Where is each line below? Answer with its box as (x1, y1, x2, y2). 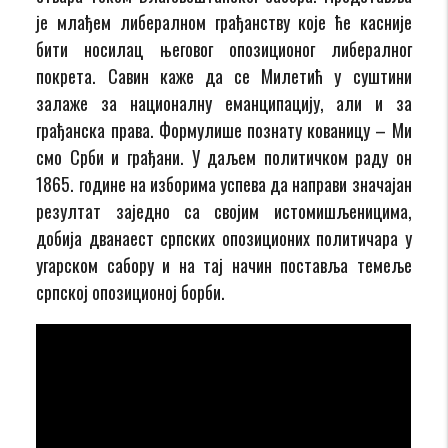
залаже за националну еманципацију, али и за (36, 89, 412, 116)
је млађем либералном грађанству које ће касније (36, 8, 412, 35)
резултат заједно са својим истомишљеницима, (36, 197, 412, 224)
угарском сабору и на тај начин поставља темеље (36, 251, 412, 278)
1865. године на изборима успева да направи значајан (36, 170, 412, 197)
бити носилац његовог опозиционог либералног (36, 35, 412, 62)
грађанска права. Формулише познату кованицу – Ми (36, 116, 412, 143)
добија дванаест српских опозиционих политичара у (36, 224, 412, 251)
